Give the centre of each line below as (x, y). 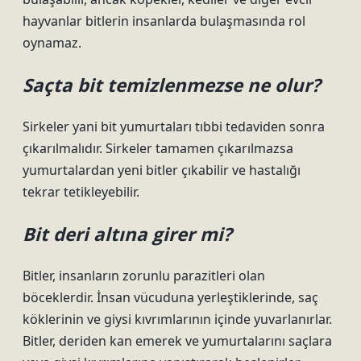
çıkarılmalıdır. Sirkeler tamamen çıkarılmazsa (158, 148)
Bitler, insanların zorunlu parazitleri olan (144, 276)
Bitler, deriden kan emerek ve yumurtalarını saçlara (177, 341)
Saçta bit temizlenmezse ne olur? (172, 85)
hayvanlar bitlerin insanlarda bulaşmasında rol (164, 21)
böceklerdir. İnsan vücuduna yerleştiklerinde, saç (170, 297)
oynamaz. (52, 43)
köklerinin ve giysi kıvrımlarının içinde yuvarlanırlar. (177, 319)
